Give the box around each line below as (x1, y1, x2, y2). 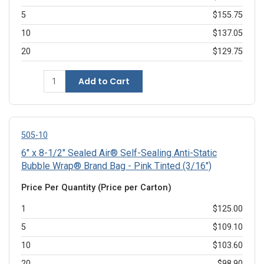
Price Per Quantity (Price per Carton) (21, 183, 171, 193)
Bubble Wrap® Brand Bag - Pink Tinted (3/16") (21, 160, 212, 172)
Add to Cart (78, 75, 130, 88)
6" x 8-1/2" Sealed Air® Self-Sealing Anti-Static (21, 147, 217, 159)
